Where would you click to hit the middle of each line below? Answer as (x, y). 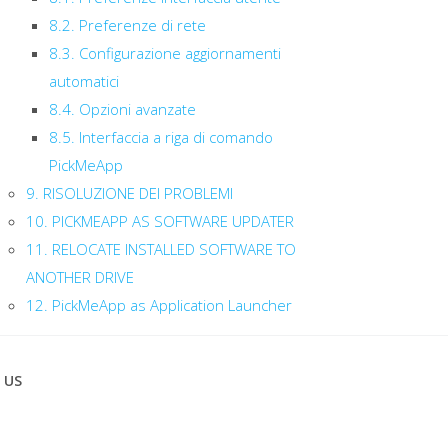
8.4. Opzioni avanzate (122, 109)
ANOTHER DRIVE (80, 277)
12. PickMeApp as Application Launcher (159, 305)
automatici (83, 81)
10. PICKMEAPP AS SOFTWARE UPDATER (160, 221)
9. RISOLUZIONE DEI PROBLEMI (129, 193)
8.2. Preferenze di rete (127, 25)
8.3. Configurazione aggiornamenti (164, 53)
